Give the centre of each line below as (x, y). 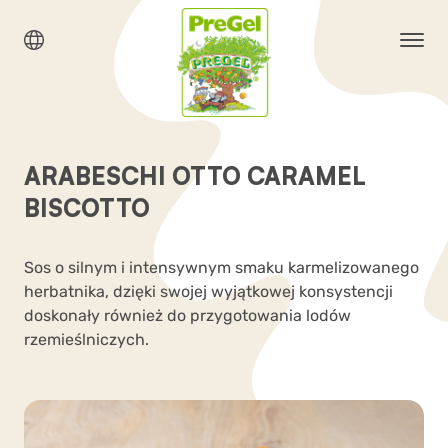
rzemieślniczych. (86, 339)
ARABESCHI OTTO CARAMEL (195, 176)
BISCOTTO (87, 208)
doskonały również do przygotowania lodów (187, 315)
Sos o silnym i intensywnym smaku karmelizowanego (221, 267)
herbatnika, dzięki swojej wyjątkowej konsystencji (208, 291)
